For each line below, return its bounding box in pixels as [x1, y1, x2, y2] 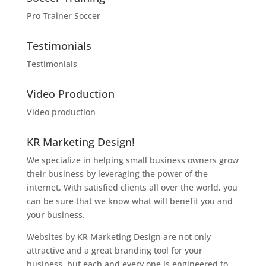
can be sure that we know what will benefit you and [26, 195, 233, 207]
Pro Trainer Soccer [26, 10, 100, 22]
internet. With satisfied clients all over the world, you [26, 182, 237, 194]
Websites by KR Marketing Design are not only [26, 231, 211, 243]
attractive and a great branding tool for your [26, 245, 202, 256]
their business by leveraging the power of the [26, 168, 208, 180]
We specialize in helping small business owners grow [26, 154, 239, 166]
